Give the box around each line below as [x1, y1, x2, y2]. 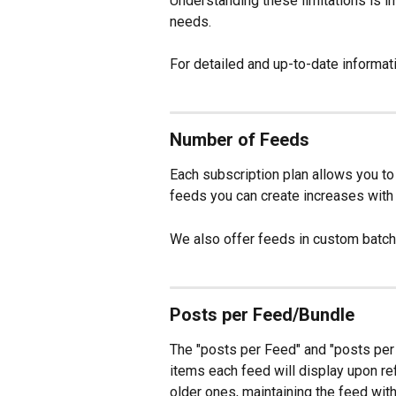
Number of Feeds [170, 129, 309, 151]
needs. [170, 13, 215, 30]
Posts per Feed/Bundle [170, 303, 354, 325]
